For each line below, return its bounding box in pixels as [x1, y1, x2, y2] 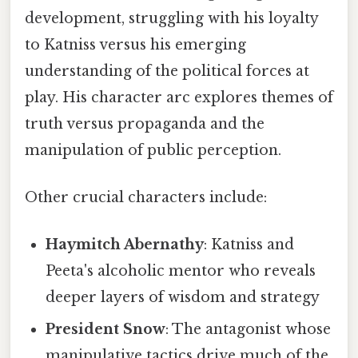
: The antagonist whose [165, 320, 332, 339]
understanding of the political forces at [25, 62, 309, 80]
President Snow [46, 320, 166, 339]
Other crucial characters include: [25, 188, 267, 206]
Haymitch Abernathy [46, 236, 205, 254]
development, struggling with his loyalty [25, 9, 318, 27]
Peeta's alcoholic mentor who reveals [46, 262, 316, 280]
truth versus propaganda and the [25, 114, 265, 133]
